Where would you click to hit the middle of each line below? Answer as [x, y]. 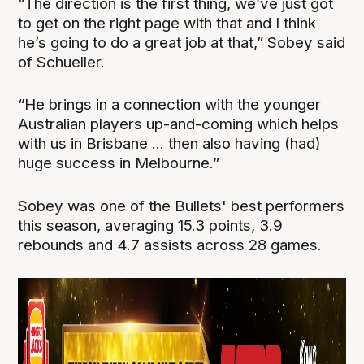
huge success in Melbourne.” [119, 163]
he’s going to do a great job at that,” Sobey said [182, 43]
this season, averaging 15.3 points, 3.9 [151, 225]
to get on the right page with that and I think [167, 24]
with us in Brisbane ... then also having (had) [170, 144]
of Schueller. [64, 63]
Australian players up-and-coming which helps [179, 124]
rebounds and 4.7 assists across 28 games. [172, 245]
